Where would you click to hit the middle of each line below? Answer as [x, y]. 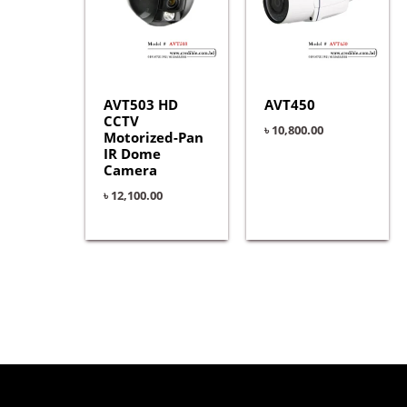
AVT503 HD [140, 105]
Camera [130, 170]
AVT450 [289, 105]
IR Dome [132, 154]
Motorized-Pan [153, 138]
